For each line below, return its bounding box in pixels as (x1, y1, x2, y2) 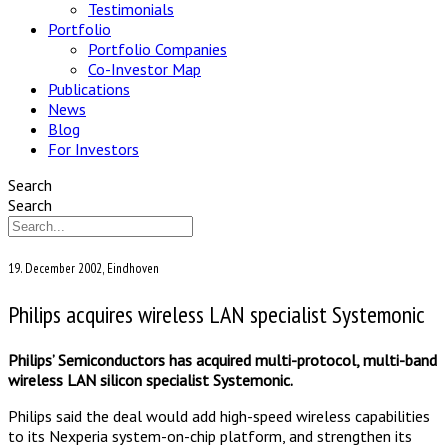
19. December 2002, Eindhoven (8, 258, 159, 277)
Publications (48, 78, 130, 99)
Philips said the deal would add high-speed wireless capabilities (8, 406, 430, 427)
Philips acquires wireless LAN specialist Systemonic (8, 299, 425, 331)
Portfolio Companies (88, 38, 227, 59)
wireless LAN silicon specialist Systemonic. (8, 370, 293, 391)
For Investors (48, 138, 139, 159)
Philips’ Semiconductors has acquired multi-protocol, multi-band (8, 350, 437, 371)
